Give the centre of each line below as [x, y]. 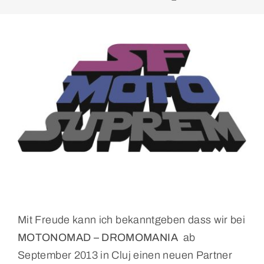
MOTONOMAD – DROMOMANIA [98, 238]
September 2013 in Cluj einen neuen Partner [125, 255]
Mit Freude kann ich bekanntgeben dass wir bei [131, 220]
